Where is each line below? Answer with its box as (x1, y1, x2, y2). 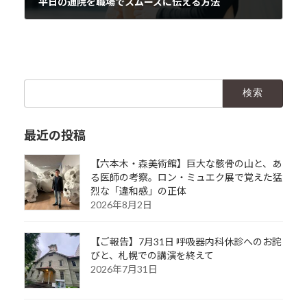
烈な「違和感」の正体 (90, 184, 186, 197)
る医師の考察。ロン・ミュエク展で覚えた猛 (90, 171, 282, 183)
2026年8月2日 (90, 198, 152, 210)
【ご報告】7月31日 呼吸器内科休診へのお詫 (90, 235, 282, 247)
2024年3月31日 (38, 20, 90, 29)
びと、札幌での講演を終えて (90, 249, 214, 261)
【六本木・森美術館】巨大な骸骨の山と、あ (90, 157, 282, 169)
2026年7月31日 (90, 262, 158, 275)
